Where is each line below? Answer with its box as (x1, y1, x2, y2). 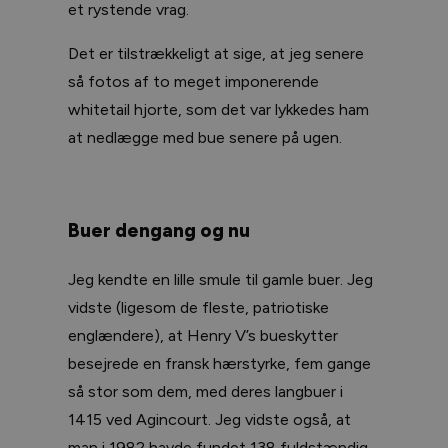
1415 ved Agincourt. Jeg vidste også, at (68, 409, 351, 429)
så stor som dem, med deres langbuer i (68, 381, 343, 401)
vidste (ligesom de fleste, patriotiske (68, 297, 329, 317)
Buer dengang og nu (68, 219, 250, 243)
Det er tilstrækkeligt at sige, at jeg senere (68, 43, 364, 63)
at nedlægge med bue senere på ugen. (68, 127, 342, 147)
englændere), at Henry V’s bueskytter (68, 325, 338, 345)
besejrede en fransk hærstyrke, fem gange (68, 353, 371, 373)
